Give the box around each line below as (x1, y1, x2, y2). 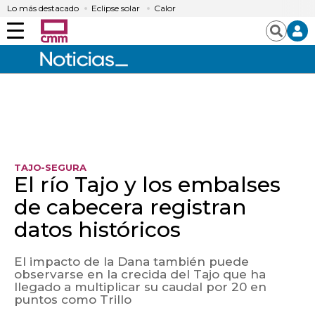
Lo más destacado (7, 3, 79, 13)
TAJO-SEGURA (14, 162, 86, 173)
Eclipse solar (91, 3, 140, 13)
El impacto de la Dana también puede (14, 255, 249, 269)
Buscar (275, 30, 311, 43)
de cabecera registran (14, 194, 247, 220)
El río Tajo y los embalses (14, 172, 281, 198)
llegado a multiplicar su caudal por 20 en (14, 280, 266, 294)
